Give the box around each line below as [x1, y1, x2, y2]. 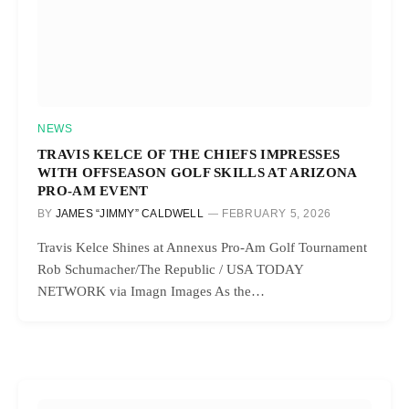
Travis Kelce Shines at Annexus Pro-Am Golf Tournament [37, 239, 367, 255]
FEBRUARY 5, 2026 [222, 206, 331, 220]
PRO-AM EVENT [37, 182, 149, 198]
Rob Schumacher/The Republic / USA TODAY [37, 261, 303, 277]
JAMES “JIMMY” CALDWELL [55, 206, 204, 220]
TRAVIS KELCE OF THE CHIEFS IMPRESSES [37, 145, 341, 162]
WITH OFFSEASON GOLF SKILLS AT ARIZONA [37, 163, 357, 180]
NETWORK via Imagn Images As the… [37, 283, 265, 299]
